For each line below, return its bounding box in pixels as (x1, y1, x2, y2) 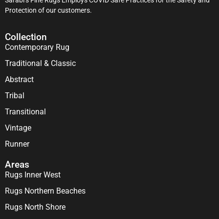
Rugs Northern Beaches (5, 186, 86, 196)
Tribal (5, 91, 24, 101)
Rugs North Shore (5, 202, 66, 212)
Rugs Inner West (5, 170, 61, 180)
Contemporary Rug (5, 43, 69, 52)
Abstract (5, 75, 34, 85)
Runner (5, 139, 29, 149)
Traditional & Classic (5, 59, 76, 68)
